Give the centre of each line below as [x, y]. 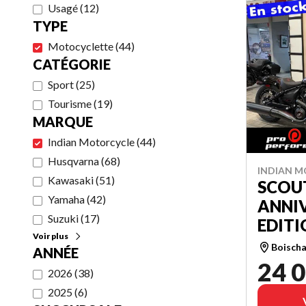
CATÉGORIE [72, 64]
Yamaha [66, 199]
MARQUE [63, 122]
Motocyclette [81, 46]
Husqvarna [73, 161]
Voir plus [51, 236]
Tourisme [70, 103]
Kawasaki [71, 180]
